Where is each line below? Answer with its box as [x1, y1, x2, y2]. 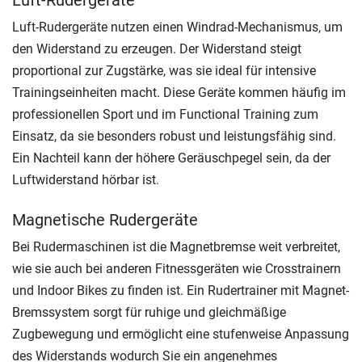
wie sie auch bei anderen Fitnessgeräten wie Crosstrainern [12, 261, 341, 276]
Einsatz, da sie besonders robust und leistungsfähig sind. [12, 128, 336, 144]
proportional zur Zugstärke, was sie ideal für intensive [12, 63, 316, 78]
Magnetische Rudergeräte [12, 210, 198, 229]
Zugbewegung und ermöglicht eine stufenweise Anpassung [12, 326, 349, 342]
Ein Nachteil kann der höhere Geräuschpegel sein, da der [12, 150, 330, 166]
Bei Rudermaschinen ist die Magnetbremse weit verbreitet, [12, 239, 340, 255]
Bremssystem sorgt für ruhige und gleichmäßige [12, 305, 286, 320]
